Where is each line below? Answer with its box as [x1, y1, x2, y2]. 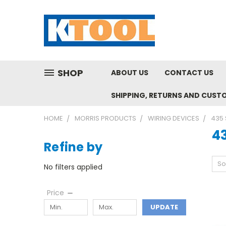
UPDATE [150, 202, 178, 212]
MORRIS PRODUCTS [75, 114, 136, 123]
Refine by [44, 139, 103, 155]
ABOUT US [111, 68, 148, 78]
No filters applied [44, 161, 102, 172]
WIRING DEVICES [148, 114, 199, 123]
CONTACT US [164, 68, 213, 78]
